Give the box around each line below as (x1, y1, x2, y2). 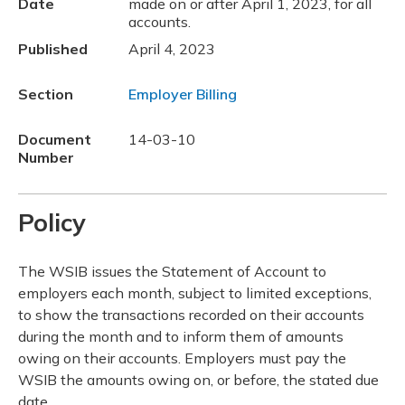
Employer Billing (128, 84, 238, 103)
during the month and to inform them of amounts (18, 327, 344, 346)
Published (18, 39, 88, 58)
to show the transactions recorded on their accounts (18, 306, 364, 325)
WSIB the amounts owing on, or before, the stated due (18, 371, 379, 390)
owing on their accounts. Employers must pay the (18, 349, 346, 368)
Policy (18, 206, 86, 238)
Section (18, 84, 73, 103)
